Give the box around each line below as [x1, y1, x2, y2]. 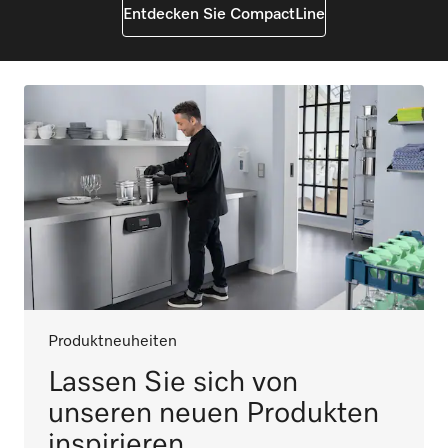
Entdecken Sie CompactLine [123, 7, 325, 24]
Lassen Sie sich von [48, 368, 298, 398]
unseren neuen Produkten [48, 399, 379, 429]
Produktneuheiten [48, 334, 177, 351]
